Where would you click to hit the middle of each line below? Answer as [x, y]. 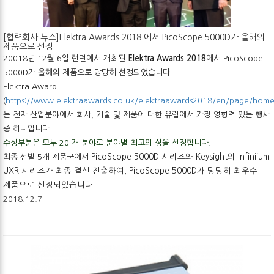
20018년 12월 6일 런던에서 [52, 58]
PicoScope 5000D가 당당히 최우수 [193, 171]
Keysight [210, 157]
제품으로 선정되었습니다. [49, 185]
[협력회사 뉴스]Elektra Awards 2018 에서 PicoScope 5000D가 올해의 [134, 37]
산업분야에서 [52, 114]
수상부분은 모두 [31, 143]
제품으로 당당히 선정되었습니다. [117, 72]
